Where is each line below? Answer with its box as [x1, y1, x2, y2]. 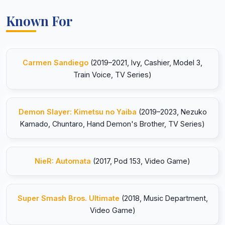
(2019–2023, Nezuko [136, 107, 207, 116]
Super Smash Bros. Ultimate [17, 194, 120, 202]
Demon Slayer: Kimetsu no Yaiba [18, 107, 137, 116]
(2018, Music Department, [119, 194, 208, 202]
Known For [6, 12, 72, 29]
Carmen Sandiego [23, 58, 88, 67]
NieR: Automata [35, 157, 91, 165]
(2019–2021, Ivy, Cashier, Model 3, [88, 58, 202, 67]
